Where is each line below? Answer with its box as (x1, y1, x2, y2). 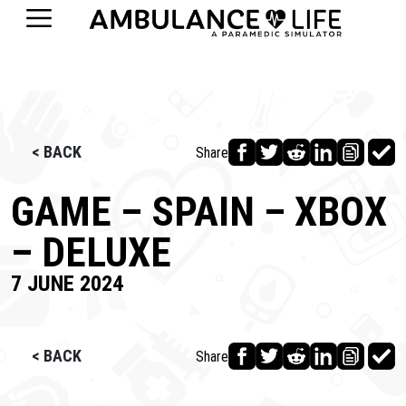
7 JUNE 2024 (11, 270, 123, 296)
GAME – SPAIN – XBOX (11, 187, 387, 237)
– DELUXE (11, 227, 171, 277)
